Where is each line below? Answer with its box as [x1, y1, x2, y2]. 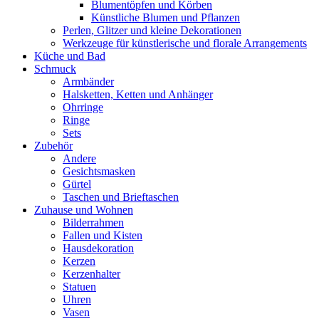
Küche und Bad [34, 49, 105, 62]
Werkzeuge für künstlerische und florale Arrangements [63, 36, 307, 49]
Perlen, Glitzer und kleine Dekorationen [63, 23, 241, 36]
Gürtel [63, 177, 91, 190]
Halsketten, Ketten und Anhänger [63, 88, 213, 100]
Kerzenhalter [63, 267, 120, 280]
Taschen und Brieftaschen [63, 190, 179, 203]
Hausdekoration [63, 241, 134, 254]
